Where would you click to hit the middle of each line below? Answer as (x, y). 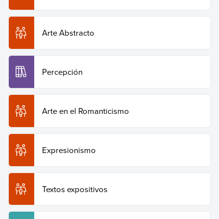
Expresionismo (69, 150)
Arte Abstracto (68, 33)
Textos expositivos (75, 189)
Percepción (62, 72)
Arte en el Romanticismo (85, 110)
